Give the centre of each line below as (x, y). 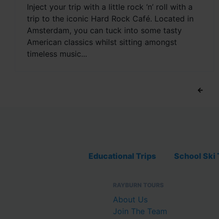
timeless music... (57, 54)
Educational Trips (122, 156)
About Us (130, 199)
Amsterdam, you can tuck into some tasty (104, 31)
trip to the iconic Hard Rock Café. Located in (110, 19)
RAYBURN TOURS (138, 185)
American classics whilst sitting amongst (102, 42)
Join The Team (140, 211)
